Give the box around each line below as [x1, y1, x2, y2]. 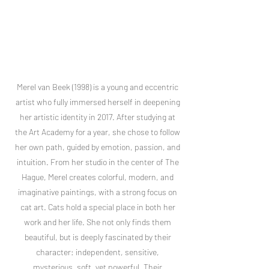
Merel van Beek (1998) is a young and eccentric [17, 82, 178, 92]
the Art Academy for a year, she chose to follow [15, 127, 180, 137]
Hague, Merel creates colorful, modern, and [22, 172, 174, 182]
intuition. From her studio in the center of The [16, 157, 179, 167]
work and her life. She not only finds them [24, 217, 171, 227]
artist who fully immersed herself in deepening [15, 97, 180, 107]
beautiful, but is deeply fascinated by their [24, 232, 171, 242]
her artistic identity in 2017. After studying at [20, 112, 175, 122]
